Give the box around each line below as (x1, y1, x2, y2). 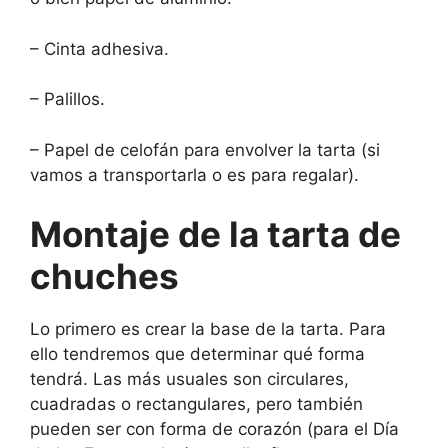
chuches (30, 255, 179, 298)
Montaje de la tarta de (30, 213, 401, 256)
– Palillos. (30, 89, 105, 110)
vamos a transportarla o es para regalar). (30, 164, 359, 185)
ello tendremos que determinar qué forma (30, 344, 365, 365)
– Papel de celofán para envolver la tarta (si (30, 139, 380, 160)
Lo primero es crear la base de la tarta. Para (30, 319, 386, 340)
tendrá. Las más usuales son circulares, (30, 369, 349, 390)
